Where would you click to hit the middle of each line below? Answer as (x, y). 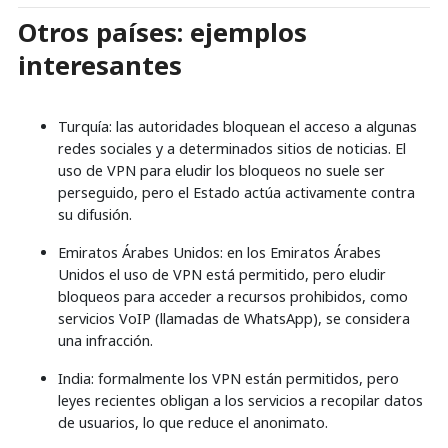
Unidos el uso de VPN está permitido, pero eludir (222, 274)
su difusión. (95, 214)
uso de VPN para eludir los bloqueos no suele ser (221, 170)
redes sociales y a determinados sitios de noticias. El (232, 148)
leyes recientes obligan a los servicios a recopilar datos (240, 400)
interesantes (100, 65)
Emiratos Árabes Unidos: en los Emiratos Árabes (219, 252)
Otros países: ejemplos (162, 32)
